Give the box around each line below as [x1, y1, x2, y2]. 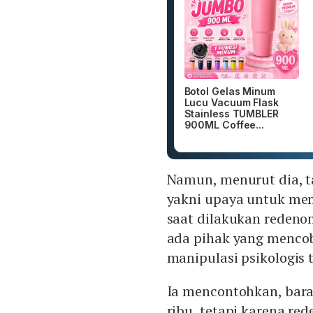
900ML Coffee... [184, 119, 265, 131]
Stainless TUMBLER [184, 108, 279, 120]
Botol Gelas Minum [184, 85, 275, 98]
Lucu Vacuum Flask [184, 96, 279, 109]
